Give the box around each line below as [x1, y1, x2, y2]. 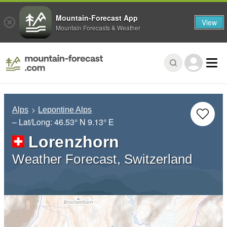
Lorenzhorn [28, 133, 120, 152]
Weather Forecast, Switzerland [12, 152, 193, 167]
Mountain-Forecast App [56, 12, 138, 23]
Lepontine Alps [38, 105, 92, 115]
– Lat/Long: [12, 116, 54, 128]
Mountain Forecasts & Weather [56, 23, 140, 32]
